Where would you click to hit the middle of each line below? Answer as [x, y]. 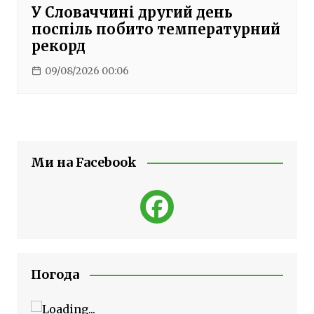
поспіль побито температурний [156, 29]
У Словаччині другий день [132, 13]
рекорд [58, 46]
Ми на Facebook [83, 163]
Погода [55, 275]
